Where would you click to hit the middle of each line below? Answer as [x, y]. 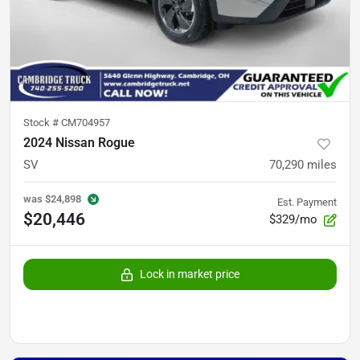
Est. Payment [307, 202]
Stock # [42, 123]
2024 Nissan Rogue [79, 143]
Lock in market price [190, 274]
